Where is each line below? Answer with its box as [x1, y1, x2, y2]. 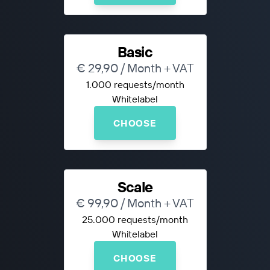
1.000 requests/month [86, 78, 184, 90]
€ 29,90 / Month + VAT [76, 60, 194, 75]
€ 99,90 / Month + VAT [76, 195, 194, 210]
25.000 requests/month [82, 213, 188, 225]
